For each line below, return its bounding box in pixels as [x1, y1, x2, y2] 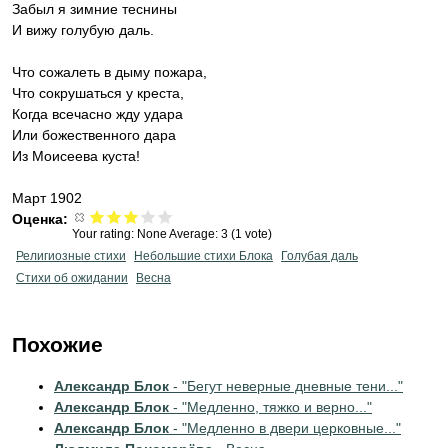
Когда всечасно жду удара [12, 106, 183, 122]
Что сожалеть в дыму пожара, [12, 64, 207, 80]
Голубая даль [281, 249, 358, 263]
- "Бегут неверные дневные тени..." [169, 378, 403, 394]
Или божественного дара [12, 127, 176, 143]
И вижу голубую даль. [12, 22, 154, 38]
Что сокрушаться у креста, [12, 85, 184, 101]
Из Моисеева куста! [12, 148, 140, 164]
